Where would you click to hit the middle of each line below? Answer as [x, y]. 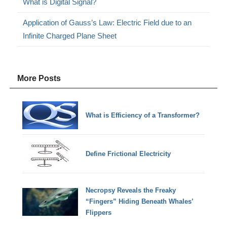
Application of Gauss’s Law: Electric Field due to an [107, 23]
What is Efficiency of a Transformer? [143, 115]
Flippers [99, 213]
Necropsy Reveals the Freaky [131, 191]
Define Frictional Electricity [128, 154]
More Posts [39, 79]
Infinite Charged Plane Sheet [70, 36]
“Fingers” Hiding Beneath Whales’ [140, 202]
